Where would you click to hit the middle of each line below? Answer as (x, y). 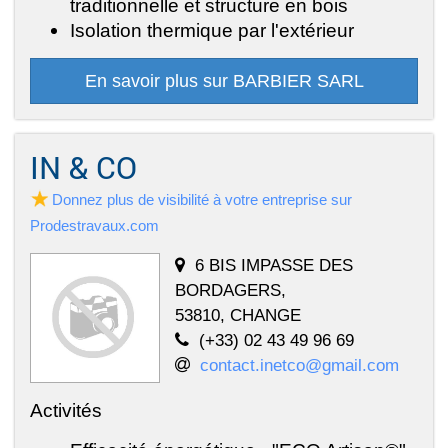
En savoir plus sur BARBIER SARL (224, 80)
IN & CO (83, 166)
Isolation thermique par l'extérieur (212, 29)
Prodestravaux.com (94, 225)
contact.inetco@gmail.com (299, 364)
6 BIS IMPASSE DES (274, 264)
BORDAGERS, (230, 289)
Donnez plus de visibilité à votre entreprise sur (202, 199)
